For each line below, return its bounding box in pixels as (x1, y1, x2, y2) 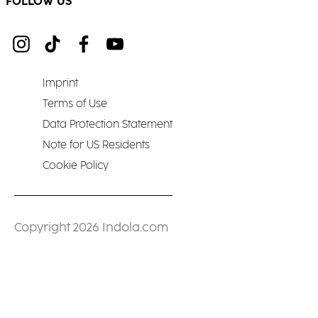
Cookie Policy (43, 160, 109, 172)
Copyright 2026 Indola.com (14, 221, 168, 236)
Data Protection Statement (43, 119, 172, 131)
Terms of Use (43, 98, 107, 111)
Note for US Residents (43, 139, 150, 152)
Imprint (43, 77, 78, 90)
